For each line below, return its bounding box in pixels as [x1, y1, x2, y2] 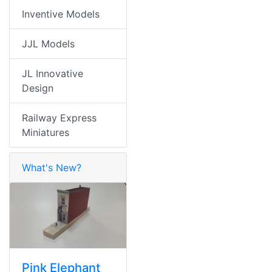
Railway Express [22, 112, 97, 124]
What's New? [22, 161, 81, 174]
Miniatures [22, 126, 69, 138]
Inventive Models [22, 8, 100, 20]
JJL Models [22, 38, 75, 50]
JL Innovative [22, 67, 83, 80]
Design [22, 82, 53, 94]
